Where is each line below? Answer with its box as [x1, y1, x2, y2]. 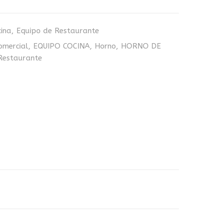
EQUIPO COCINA [33, 42, 90, 51]
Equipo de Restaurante [16, 26, 99, 35]
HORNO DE [121, 42, 161, 51]
